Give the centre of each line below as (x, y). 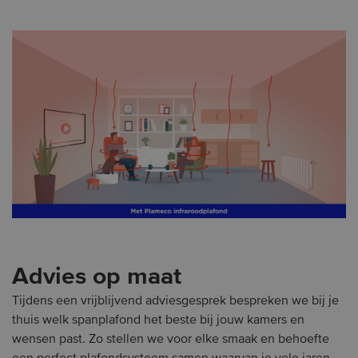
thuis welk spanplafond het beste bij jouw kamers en (158, 320)
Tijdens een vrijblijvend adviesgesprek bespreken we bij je (175, 301)
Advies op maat (97, 277)
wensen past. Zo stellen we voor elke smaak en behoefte (171, 339)
